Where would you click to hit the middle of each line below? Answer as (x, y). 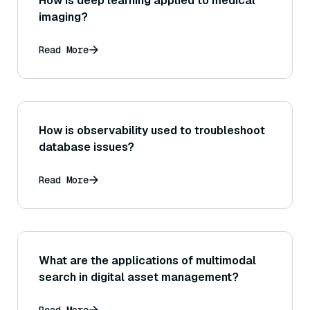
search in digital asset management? (139, 277)
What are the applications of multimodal (147, 260)
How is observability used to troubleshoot (152, 130)
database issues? (86, 147)
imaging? (63, 17)
